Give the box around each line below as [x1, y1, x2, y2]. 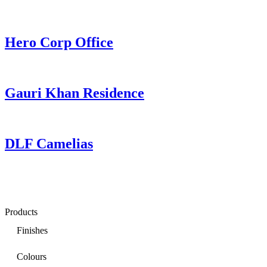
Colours [17, 251, 46, 262]
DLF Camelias [5, 135, 93, 151]
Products [5, 206, 38, 217]
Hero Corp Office [5, 35, 113, 51]
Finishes [17, 225, 48, 235]
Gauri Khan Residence [5, 85, 144, 101]
